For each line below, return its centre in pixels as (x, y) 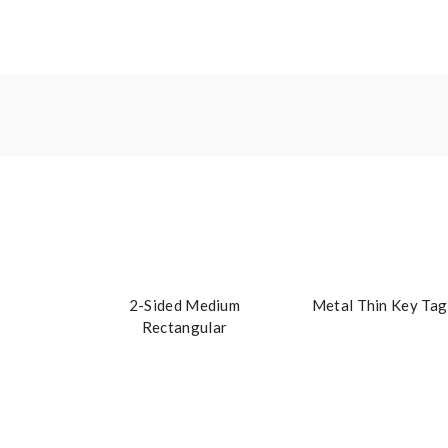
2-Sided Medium (184, 305)
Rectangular (184, 327)
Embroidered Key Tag (184, 349)
